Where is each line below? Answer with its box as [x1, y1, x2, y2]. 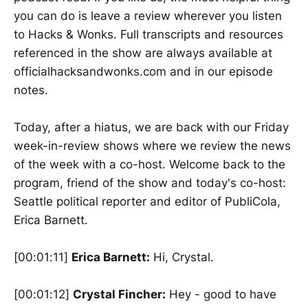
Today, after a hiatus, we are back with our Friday [14, 120, 289, 135]
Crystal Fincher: [73, 287, 166, 302]
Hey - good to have [166, 287, 276, 302]
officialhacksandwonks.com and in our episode [14, 64, 273, 78]
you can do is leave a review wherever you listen [14, 8, 282, 23]
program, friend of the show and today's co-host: [14, 176, 286, 190]
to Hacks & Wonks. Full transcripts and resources [14, 27, 283, 41]
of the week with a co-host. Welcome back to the [14, 157, 285, 172]
